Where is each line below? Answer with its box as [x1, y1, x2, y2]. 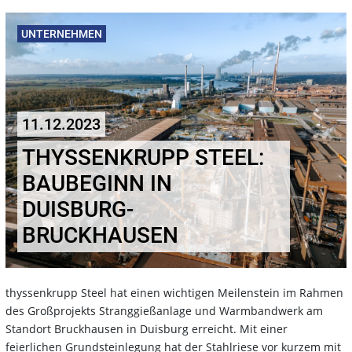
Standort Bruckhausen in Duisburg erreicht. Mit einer [5, 321, 288, 336]
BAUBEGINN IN [22, 170, 172, 196]
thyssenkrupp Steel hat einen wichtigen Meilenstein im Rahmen [5, 284, 343, 300]
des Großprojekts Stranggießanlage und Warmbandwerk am [5, 302, 323, 318]
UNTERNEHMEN [21, 27, 102, 40]
